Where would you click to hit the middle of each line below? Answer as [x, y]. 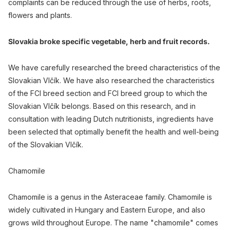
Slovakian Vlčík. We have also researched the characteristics [111, 81]
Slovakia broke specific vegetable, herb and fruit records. [109, 42]
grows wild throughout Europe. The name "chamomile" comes [113, 222]
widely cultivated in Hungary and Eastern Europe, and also [107, 209]
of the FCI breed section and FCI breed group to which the [108, 93]
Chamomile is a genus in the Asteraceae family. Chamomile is [110, 197]
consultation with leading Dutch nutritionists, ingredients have [111, 119]
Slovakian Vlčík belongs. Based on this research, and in [102, 106]
